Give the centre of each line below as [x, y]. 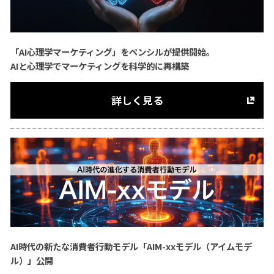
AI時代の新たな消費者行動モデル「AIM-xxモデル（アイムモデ [131, 246]
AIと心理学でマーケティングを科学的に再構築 [99, 65]
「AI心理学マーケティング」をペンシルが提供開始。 [112, 51]
